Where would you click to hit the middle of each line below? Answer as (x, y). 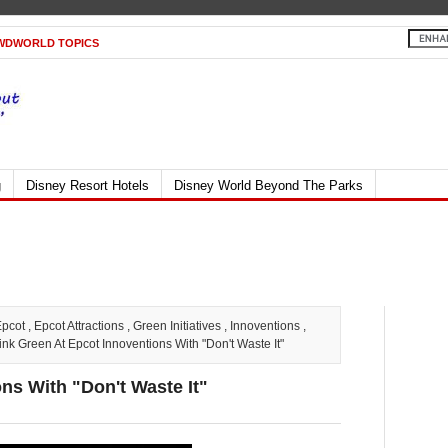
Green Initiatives (177, 326)
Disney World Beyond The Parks (268, 185)
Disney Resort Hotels (87, 185)
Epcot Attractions (79, 326)
